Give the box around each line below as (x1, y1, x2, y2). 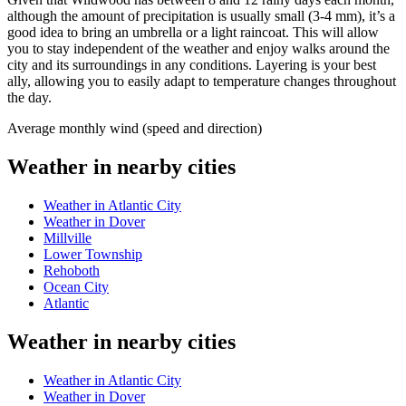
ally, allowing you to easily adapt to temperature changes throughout (7, 73, 396, 90)
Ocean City (43, 278, 109, 295)
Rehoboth (43, 262, 100, 278)
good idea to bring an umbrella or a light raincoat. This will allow (7, 24, 379, 41)
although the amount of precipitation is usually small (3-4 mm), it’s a (7, 8, 395, 24)
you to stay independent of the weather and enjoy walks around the (7, 41, 390, 57)
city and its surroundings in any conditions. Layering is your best (7, 57, 376, 73)
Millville (43, 229, 92, 246)
